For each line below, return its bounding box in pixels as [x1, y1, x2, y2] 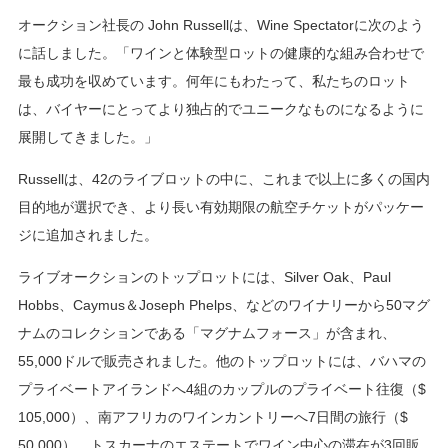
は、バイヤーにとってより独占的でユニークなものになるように [17, 101, 424, 118]
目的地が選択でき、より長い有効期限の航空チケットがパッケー [17, 199, 424, 216]
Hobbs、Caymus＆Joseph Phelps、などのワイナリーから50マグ [17, 297, 430, 314]
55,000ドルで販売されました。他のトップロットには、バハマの [17, 353, 426, 370]
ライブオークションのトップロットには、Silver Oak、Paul [17, 269, 391, 286]
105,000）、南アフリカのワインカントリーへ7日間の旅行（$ [17, 409, 408, 426]
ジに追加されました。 [17, 227, 158, 244]
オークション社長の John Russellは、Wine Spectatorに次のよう [17, 17, 424, 34]
